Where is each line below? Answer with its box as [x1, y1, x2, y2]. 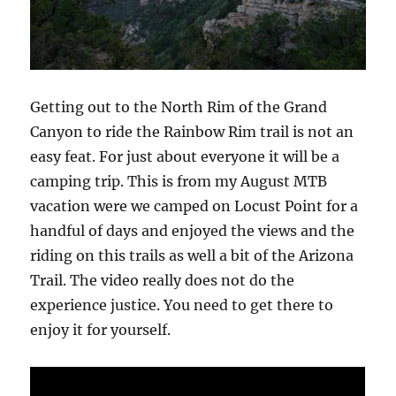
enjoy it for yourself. [30, 321, 171, 339]
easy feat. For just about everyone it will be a [30, 148, 340, 166]
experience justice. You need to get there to [30, 296, 334, 315]
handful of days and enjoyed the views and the [30, 222, 355, 240]
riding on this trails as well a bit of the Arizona [30, 247, 354, 265]
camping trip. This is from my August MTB [30, 172, 328, 191]
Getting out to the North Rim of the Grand [30, 98, 328, 117]
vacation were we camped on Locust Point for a [30, 197, 359, 216]
